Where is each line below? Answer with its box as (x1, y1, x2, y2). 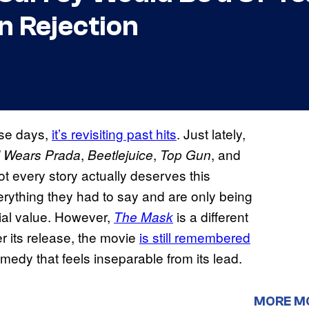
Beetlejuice (88, 146, 153, 164)
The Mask (114, 208, 173, 226)
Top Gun (160, 146, 211, 164)
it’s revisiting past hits (52, 124, 177, 143)
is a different (173, 207, 248, 226)
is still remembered (139, 228, 250, 247)
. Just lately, (177, 124, 246, 143)
